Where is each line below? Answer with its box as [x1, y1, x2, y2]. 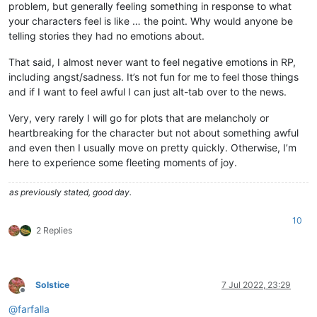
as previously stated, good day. [9, 186, 132, 197]
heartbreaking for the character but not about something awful [8, 126, 299, 139]
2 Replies [36, 224, 72, 236]
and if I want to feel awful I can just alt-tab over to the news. [8, 85, 287, 98]
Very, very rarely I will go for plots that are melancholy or [8, 111, 269, 124]
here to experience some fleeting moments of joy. [8, 156, 237, 168]
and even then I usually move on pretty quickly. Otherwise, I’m [8, 141, 296, 154]
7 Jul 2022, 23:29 [221, 279, 291, 290]
